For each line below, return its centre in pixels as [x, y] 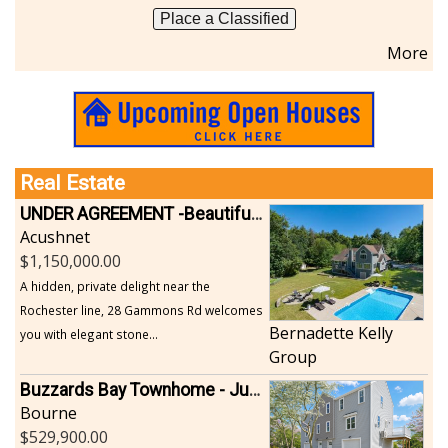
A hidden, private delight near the [115, 286]
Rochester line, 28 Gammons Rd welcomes [141, 310]
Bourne [48, 412]
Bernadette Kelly [330, 332]
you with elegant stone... [89, 334]
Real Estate [72, 183]
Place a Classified [224, 19]
